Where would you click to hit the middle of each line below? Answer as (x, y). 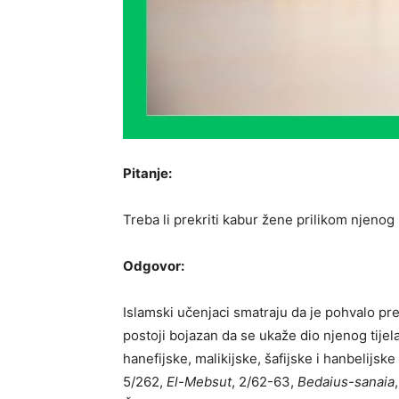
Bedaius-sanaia (346, 381)
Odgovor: (154, 265)
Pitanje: (147, 173)
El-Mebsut (199, 381)
